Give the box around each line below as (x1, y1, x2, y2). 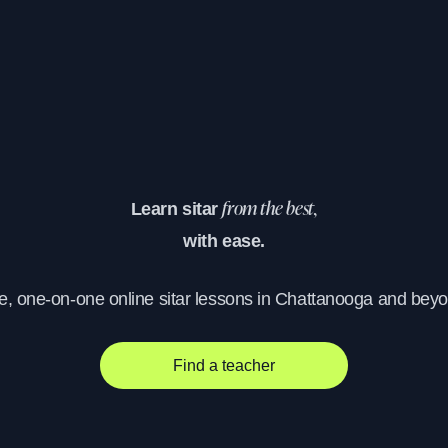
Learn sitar (130, 199, 223, 220)
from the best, (222, 201, 318, 220)
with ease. (183, 231, 265, 252)
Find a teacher (173, 356, 275, 374)
